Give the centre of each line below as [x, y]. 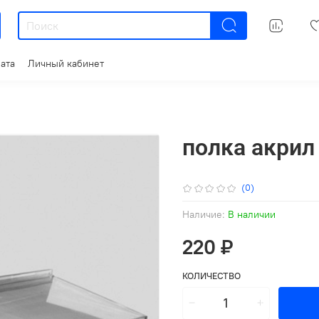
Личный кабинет [66, 63]
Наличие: [204, 214]
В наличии [252, 214]
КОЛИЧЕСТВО [211, 275]
